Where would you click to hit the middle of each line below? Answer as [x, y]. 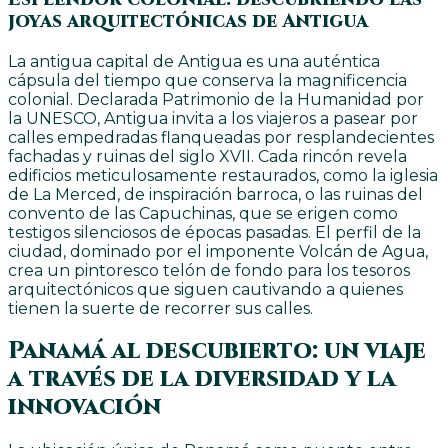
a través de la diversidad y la [202, 379]
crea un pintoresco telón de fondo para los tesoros [209, 270]
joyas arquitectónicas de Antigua [188, 21]
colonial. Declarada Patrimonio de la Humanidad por [216, 99]
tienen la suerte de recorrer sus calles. [160, 308]
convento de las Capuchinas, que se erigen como [203, 213]
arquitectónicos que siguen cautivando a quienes [205, 289]
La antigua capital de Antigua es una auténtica [194, 61]
